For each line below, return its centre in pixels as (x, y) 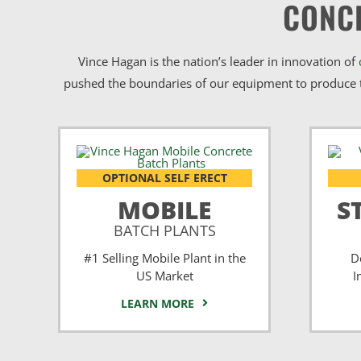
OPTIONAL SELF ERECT (164, 177)
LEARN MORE (158, 303)
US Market (164, 275)
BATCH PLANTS (164, 230)
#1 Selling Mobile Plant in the (164, 257)
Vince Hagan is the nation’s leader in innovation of (218, 61)
